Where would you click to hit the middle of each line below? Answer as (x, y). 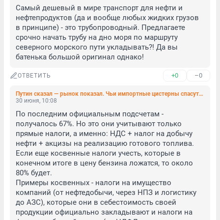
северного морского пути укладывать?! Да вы (97, 47)
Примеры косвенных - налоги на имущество (94, 183)
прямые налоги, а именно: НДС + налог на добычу (104, 134)
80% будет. (35, 173)
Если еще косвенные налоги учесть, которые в (98, 153)
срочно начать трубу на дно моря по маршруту (97, 37)
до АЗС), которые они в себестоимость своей (96, 202)
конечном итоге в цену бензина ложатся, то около (104, 163)
